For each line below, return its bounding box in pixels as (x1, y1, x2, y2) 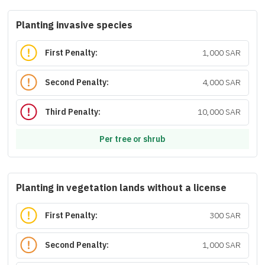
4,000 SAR (202, 76, 241, 89)
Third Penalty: (45, 106, 101, 119)
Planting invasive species (16, 18, 132, 33)
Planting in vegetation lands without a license (16, 181, 227, 195)
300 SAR (209, 209, 241, 222)
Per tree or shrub (99, 132, 166, 146)
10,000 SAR (197, 106, 241, 119)
